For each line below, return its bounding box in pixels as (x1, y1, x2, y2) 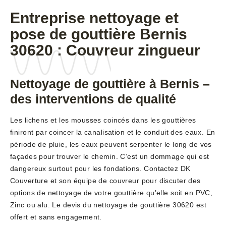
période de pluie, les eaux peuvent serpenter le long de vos (10, 140, 212, 149)
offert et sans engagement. (10, 213, 102, 221)
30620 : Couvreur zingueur (10, 42, 200, 59)
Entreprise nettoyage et (10, 10, 179, 27)
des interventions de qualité (10, 92, 176, 106)
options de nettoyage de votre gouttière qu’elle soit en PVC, (10, 189, 213, 197)
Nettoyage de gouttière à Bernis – (10, 77, 210, 91)
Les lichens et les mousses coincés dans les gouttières (10, 116, 196, 125)
